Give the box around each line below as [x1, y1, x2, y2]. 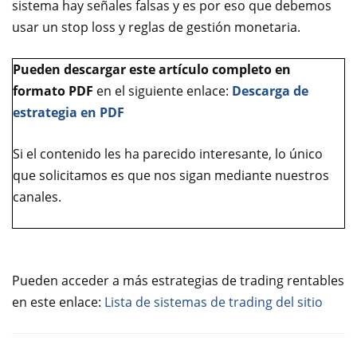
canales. [13, 187, 61, 206]
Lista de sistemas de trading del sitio [104, 292, 323, 311]
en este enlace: [12, 292, 104, 311]
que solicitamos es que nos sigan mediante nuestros [13, 166, 329, 184]
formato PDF [13, 81, 93, 100]
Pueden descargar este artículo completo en [13, 60, 291, 78]
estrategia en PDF [13, 103, 124, 121]
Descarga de [232, 81, 308, 100]
